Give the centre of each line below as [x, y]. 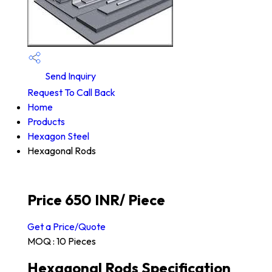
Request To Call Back [71, 93]
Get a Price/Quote [66, 227]
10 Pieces [76, 241]
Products [46, 122]
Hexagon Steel [58, 136]
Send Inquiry [70, 76]
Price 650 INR [73, 200]
